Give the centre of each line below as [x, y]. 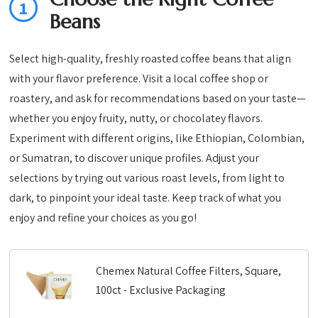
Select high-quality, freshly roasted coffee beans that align [150, 59]
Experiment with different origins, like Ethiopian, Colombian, [157, 138]
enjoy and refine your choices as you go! [103, 218]
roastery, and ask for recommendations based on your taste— [158, 99]
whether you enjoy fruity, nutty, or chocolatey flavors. [136, 119]
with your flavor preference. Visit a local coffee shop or [139, 79]
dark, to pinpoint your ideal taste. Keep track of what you [146, 198]
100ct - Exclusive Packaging [161, 290]
